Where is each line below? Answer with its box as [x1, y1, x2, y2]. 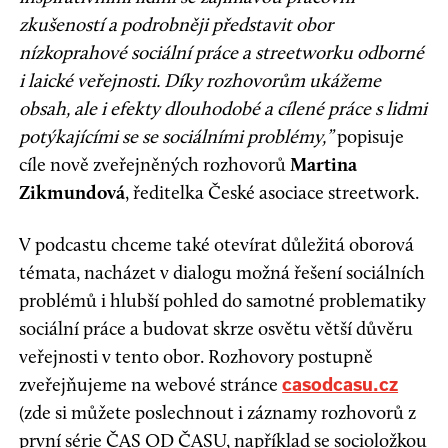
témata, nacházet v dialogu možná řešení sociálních [19, 260, 426, 284]
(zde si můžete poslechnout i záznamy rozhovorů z [19, 400, 417, 424]
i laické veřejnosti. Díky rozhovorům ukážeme [19, 68, 382, 92]
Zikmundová [19, 180, 126, 204]
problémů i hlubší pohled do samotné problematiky [19, 288, 427, 312]
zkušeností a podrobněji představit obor [19, 12, 334, 36]
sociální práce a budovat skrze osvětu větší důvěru [19, 316, 414, 340]
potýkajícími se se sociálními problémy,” [19, 124, 334, 148]
